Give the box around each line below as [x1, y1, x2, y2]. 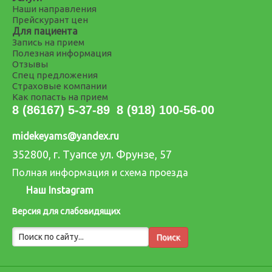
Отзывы [12, 59, 48, 69]
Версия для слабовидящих [12, 206, 120, 216]
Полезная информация [12, 48, 112, 58]
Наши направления [12, 4, 97, 14]
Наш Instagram [24, 185, 93, 195]
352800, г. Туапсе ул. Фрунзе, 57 [12, 148, 172, 160]
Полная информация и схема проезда [12, 167, 188, 178]
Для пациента [12, 25, 78, 36]
